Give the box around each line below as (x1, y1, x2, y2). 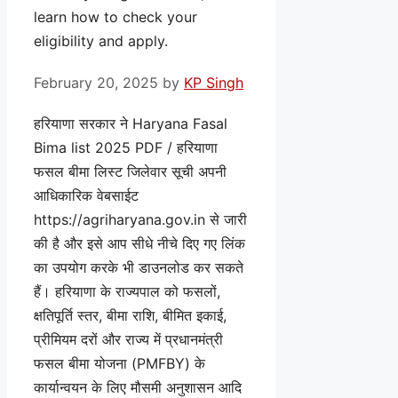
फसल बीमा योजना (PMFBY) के (34, 354, 205, 372)
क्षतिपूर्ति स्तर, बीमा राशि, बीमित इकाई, (34, 306, 227, 324)
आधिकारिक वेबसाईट (34, 186, 139, 204)
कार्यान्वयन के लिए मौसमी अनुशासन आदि (34, 378, 242, 396)
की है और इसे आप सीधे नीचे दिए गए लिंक (34, 234, 245, 252)
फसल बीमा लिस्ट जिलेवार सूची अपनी (34, 162, 227, 180)
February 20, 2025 (34, 73, 158, 92)
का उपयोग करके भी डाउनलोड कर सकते (34, 258, 243, 276)
